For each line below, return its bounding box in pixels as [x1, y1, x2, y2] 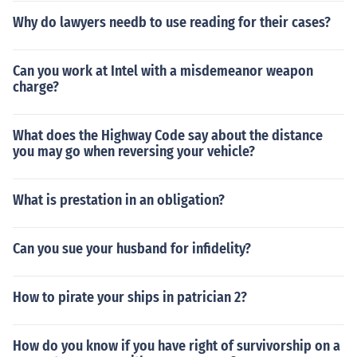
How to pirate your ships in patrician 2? [13, 288, 247, 306]
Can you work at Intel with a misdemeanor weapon [13, 62, 313, 80]
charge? [13, 78, 59, 96]
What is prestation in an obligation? [13, 191, 225, 209]
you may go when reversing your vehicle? [13, 143, 255, 160]
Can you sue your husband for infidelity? [13, 240, 251, 257]
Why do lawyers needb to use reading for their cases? [13, 14, 331, 31]
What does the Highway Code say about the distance [13, 127, 323, 144]
